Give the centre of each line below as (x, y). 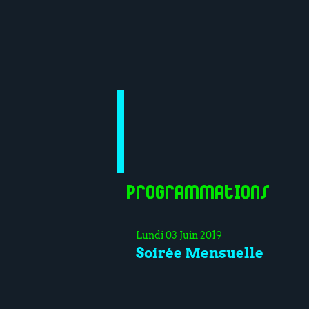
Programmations (198, 193)
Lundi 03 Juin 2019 (179, 235)
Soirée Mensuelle (200, 253)
